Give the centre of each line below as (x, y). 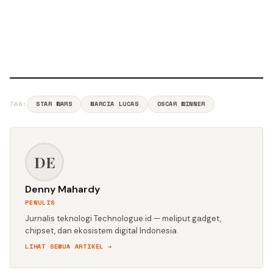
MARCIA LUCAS (115, 104)
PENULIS (40, 202)
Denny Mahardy (62, 189)
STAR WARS (54, 104)
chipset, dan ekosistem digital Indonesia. (102, 230)
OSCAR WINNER (181, 104)
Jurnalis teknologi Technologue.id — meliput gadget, (123, 218)
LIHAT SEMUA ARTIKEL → (69, 246)
